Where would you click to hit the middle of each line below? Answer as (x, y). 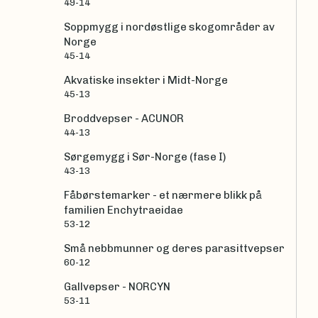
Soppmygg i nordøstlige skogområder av (169, 27)
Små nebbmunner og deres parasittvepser (174, 249)
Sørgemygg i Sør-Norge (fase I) (145, 157)
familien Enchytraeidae (124, 210)
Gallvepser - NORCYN (117, 287)
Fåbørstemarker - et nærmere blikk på (163, 196)
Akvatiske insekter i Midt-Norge (146, 81)
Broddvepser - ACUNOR (124, 119)
